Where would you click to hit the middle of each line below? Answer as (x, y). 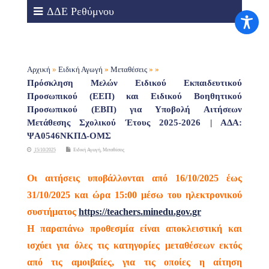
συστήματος (53, 212)
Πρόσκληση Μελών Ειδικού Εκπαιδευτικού (134, 83)
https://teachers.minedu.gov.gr (140, 212)
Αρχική (38, 69)
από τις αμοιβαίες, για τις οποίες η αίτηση (134, 262)
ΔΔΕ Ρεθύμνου (80, 11)
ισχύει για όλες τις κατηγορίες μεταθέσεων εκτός (134, 246)
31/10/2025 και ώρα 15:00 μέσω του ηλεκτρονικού (134, 195)
